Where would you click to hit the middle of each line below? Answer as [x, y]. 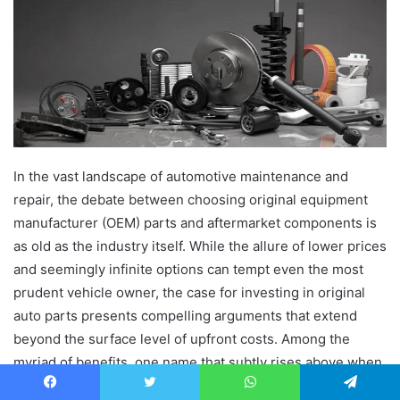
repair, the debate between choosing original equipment [191, 200]
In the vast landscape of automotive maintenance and [181, 177]
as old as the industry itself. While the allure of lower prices [200, 246]
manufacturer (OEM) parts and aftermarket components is [195, 223]
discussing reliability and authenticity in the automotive [187, 386]
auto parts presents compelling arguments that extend [185, 316]
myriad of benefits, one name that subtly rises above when [198, 362]
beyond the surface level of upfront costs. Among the [182, 339]
